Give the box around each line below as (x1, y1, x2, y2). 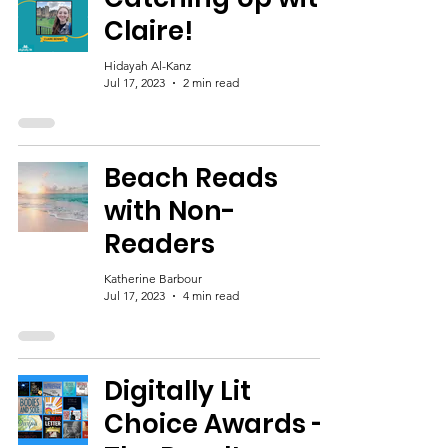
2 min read (183, 75, 239, 90)
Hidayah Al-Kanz (104, 58, 191, 73)
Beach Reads (104, 160, 278, 196)
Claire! (104, 13, 193, 49)
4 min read (183, 288, 239, 303)
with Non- (104, 193, 236, 229)
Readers (104, 226, 215, 262)
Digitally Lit (104, 373, 251, 409)
